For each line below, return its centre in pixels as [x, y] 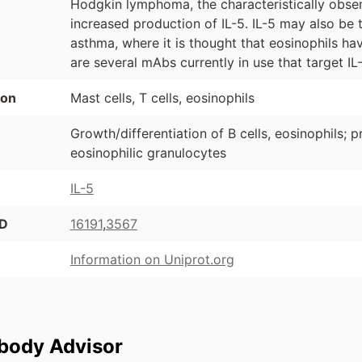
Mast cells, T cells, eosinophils [162, 98]
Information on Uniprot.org [152, 260]
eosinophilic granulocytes [148, 153]
